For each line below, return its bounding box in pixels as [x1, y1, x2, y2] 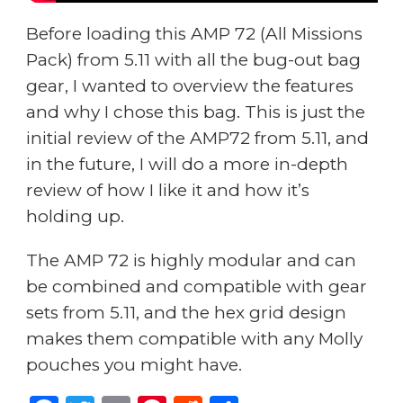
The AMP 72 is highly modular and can [25, 249, 356, 271]
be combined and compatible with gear [25, 275, 367, 297]
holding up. [25, 205, 124, 227]
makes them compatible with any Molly [25, 327, 363, 349]
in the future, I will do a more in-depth [25, 153, 348, 175]
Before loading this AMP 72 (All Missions [25, 22, 363, 44]
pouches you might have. [25, 354, 242, 375]
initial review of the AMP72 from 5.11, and [25, 127, 369, 148]
